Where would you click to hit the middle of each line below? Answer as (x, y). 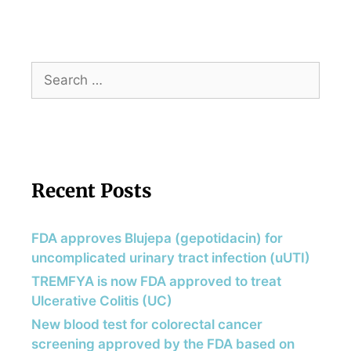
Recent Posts (92, 190)
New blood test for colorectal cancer (147, 324)
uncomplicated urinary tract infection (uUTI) (171, 257)
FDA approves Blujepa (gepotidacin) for (157, 238)
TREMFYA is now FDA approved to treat (156, 281)
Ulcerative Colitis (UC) (102, 300)
